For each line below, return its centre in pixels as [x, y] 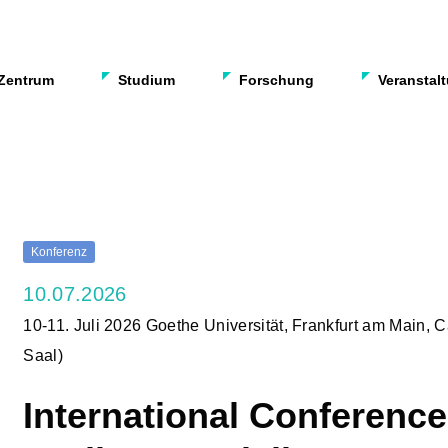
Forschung [276, 80]
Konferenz [59, 252]
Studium [146, 80]
